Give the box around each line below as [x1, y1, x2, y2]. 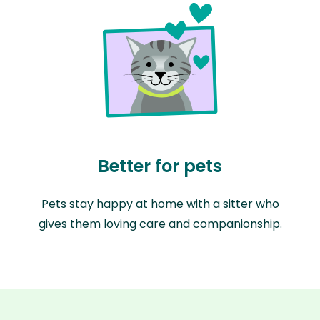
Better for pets [98, 154, 222, 179]
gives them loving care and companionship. [38, 216, 282, 233]
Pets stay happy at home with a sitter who [41, 196, 279, 213]
